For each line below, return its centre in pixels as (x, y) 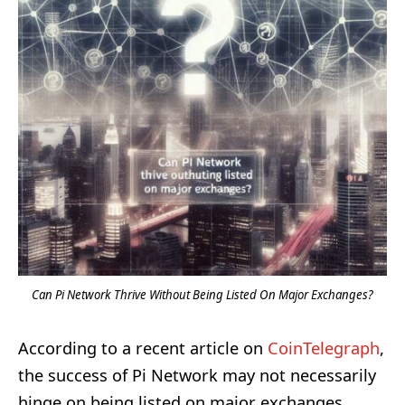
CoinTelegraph (324, 348)
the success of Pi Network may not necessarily (197, 375)
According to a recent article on (143, 348)
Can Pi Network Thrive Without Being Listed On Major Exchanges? (202, 294)
